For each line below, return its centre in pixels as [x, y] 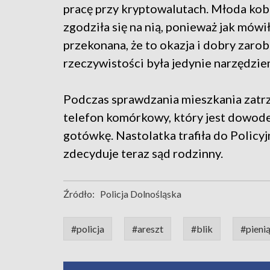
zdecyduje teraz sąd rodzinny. [143, 153]
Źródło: [79, 194]
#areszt [148, 229]
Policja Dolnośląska [141, 194]
